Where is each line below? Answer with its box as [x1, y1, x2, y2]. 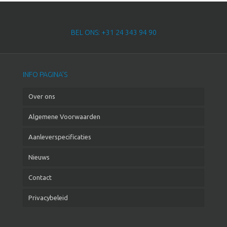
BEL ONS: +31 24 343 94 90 [70, 28, 157, 37]
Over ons [28, 93, 55, 100]
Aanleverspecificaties [28, 133, 91, 141]
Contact [28, 174, 52, 181]
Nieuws [28, 154, 50, 161]
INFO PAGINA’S [23, 70, 67, 79]
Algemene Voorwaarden [28, 113, 100, 121]
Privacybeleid [28, 194, 68, 202]
